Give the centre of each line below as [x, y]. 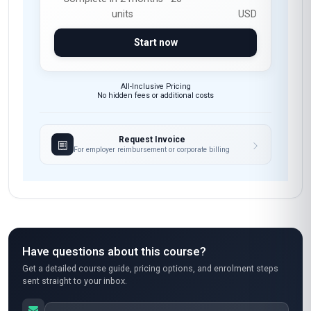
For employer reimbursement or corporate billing [152, 150]
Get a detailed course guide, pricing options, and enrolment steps [150, 268]
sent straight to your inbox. [75, 281]
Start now [155, 42]
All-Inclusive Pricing [155, 86]
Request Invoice [152, 140]
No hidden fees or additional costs [155, 95]
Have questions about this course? [114, 251]
